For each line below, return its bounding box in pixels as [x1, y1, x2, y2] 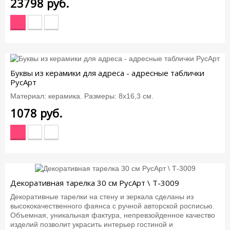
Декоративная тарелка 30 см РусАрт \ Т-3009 [10, 178, 179, 188]
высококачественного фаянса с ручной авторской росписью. [10, 201, 215, 210]
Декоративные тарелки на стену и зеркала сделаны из [10, 192, 194, 201]
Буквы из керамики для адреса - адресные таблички [10, 68, 204, 79]
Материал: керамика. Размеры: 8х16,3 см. [10, 91, 154, 100]
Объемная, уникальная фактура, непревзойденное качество [10, 210, 215, 219]
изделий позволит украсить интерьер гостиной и [10, 220, 173, 228]
